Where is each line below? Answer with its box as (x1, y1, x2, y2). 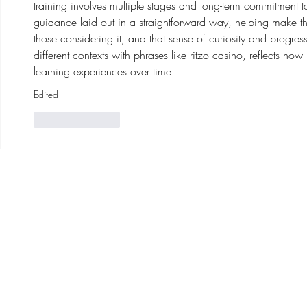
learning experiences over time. (34, 64, 175, 79)
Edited (34, 88, 58, 101)
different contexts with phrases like (34, 47, 190, 63)
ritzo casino (190, 47, 243, 63)
